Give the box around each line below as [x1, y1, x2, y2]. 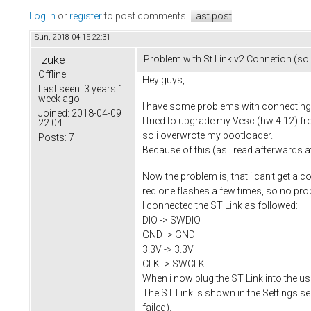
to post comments [102, 10, 186, 22]
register [69, 10, 102, 22]
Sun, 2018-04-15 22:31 [35, 33, 110, 42]
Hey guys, [142, 74, 185, 86]
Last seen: [38, 83, 82, 95]
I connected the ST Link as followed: [142, 199, 298, 211]
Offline [38, 69, 66, 81]
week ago [38, 93, 80, 105]
